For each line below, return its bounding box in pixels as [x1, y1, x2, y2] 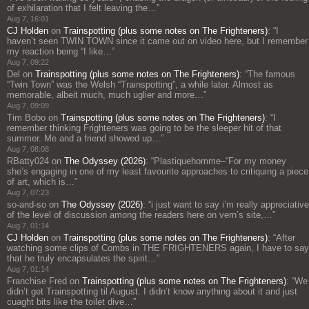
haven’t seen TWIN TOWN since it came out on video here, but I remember [7, 35, 308, 46]
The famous [248, 68, 295, 79]
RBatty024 [7, 155, 49, 166]
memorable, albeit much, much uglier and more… [7, 89, 203, 100]
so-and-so [7, 199, 46, 210]
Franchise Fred [7, 275, 67, 286]
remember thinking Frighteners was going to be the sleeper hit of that [7, 122, 281, 133]
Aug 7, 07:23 [7, 188, 49, 197]
